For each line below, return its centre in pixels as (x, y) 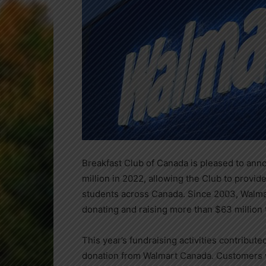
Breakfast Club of (119, 163)
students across (117, 194)
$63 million (239, 209)
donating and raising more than (148, 209)
